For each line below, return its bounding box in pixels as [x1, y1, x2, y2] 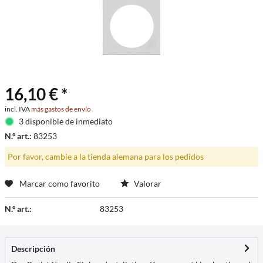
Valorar [132, 178, 161, 188]
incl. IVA [5, 104, 31, 113]
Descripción [11, 243, 55, 254]
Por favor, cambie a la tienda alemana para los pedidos [7, 151, 204, 161]
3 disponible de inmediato [18, 116, 113, 126]
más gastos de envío [31, 104, 91, 113]
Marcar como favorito [19, 178, 100, 188]
